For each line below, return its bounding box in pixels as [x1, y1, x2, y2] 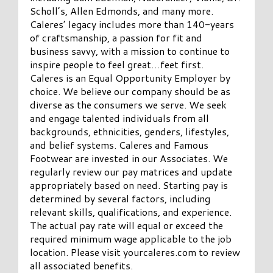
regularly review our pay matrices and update [30, 164, 233, 179]
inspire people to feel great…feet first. [30, 57, 204, 71]
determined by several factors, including [30, 191, 211, 205]
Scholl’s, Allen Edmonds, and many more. [30, 3, 214, 18]
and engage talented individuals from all [30, 110, 210, 125]
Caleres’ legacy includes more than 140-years [30, 16, 235, 31]
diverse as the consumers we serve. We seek [30, 97, 227, 112]
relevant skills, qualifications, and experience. [30, 204, 232, 219]
